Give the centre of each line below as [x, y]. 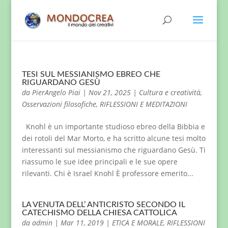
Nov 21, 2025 [109, 92]
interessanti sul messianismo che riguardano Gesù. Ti [113, 150]
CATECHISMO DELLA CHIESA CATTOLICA [99, 213]
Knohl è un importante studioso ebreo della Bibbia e [113, 126]
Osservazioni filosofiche [59, 104]
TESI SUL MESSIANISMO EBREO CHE [91, 74]
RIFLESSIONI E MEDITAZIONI [143, 104]
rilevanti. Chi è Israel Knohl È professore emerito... [107, 173]
